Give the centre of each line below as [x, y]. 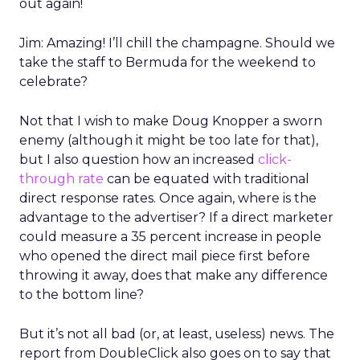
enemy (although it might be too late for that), [169, 140]
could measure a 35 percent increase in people [170, 237]
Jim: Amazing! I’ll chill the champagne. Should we [177, 43]
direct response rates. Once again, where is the [168, 198]
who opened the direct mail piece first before [165, 256]
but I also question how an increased [139, 160]
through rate [61, 179]
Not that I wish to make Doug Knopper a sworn [171, 121]
